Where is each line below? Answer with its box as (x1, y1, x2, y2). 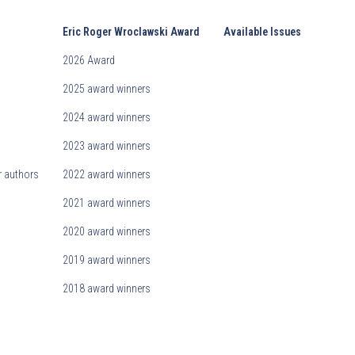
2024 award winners (63, 111, 151, 124)
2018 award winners (63, 282, 151, 296)
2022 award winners (63, 168, 151, 181)
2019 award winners (63, 254, 151, 267)
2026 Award (63, 54, 116, 67)
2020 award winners (63, 225, 151, 239)
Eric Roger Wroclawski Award (63, 25, 200, 39)
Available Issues (223, 25, 302, 39)
